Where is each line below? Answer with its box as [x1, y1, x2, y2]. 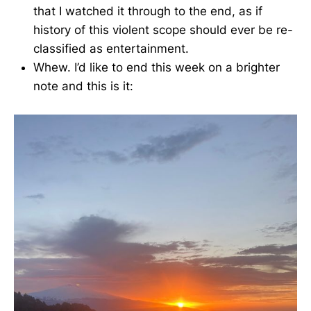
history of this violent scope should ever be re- [33, 23, 293, 37]
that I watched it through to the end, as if [33, 4, 262, 19]
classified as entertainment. [33, 42, 189, 56]
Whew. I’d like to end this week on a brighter [33, 60, 280, 75]
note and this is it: [33, 79, 133, 94]
